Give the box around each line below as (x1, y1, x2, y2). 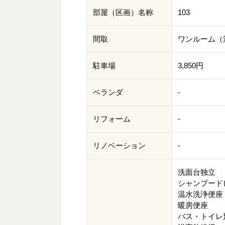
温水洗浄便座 (178, 190, 223, 198)
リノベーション (93, 141, 146, 150)
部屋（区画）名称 (93, 8, 153, 17)
